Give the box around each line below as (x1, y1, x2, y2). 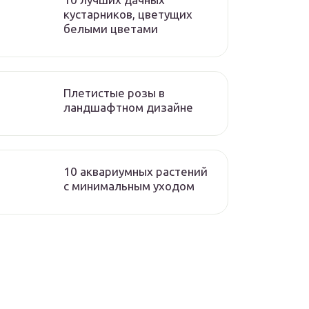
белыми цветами (63, 22, 158, 35)
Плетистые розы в (63, 86, 165, 99)
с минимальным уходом (63, 179, 195, 192)
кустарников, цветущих (63, 8, 192, 21)
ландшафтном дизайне (63, 101, 193, 114)
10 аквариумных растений (63, 165, 208, 178)
